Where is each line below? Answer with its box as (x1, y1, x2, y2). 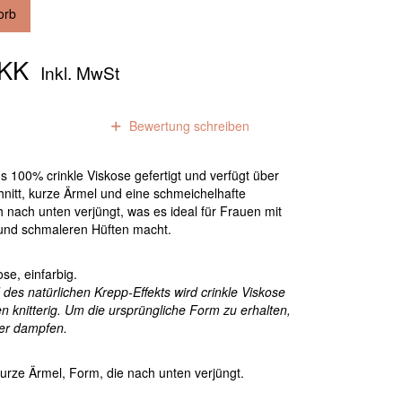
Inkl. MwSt (36, 60, 120, 85)
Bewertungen (2, 117, 82, 135)
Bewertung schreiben (126, 117, 250, 135)
